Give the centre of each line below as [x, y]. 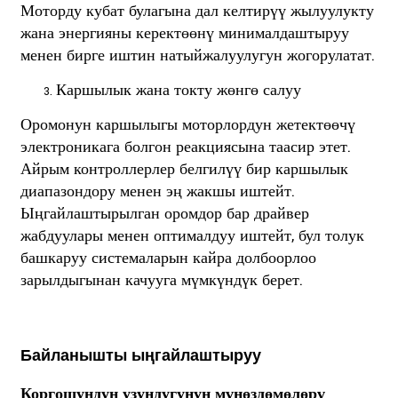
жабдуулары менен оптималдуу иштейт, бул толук [192, 235]
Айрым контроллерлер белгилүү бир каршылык [184, 169]
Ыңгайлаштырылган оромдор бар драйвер [164, 213]
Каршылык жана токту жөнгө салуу [178, 90]
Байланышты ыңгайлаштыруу [140, 356]
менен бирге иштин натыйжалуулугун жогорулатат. [197, 55]
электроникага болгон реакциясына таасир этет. [185, 147]
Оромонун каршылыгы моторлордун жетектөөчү [187, 124]
